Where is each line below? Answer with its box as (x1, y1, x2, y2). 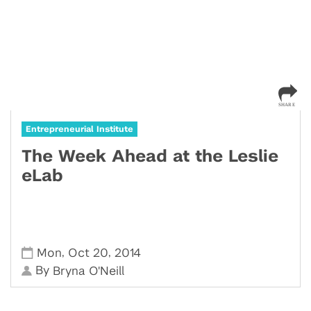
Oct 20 (68, 246, 109, 259)
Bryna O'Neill (53, 265, 125, 277)
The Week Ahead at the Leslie (22, 149, 278, 165)
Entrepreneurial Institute (26, 125, 133, 133)
